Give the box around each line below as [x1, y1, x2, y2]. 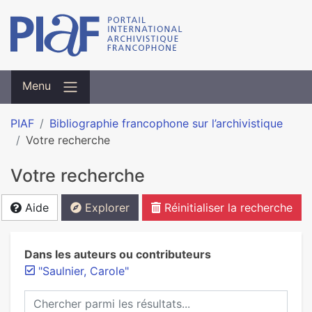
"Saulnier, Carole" [38, 264, 129, 278]
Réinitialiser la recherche [161, 201, 292, 214]
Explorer [81, 201, 130, 214]
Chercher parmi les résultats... [24, 291, 180, 305]
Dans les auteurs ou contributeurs [24, 247, 211, 261]
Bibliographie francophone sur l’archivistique [49, 116, 283, 130]
